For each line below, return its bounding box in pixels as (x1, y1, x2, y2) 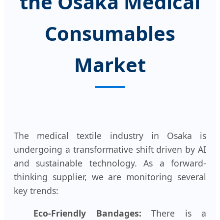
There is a (141, 207, 206, 219)
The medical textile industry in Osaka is (14, 130, 206, 142)
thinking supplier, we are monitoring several (14, 171, 206, 183)
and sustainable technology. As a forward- (14, 157, 206, 169)
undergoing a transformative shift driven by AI (14, 143, 206, 156)
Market (74, 51, 146, 79)
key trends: (14, 185, 58, 197)
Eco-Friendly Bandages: (33, 207, 141, 219)
